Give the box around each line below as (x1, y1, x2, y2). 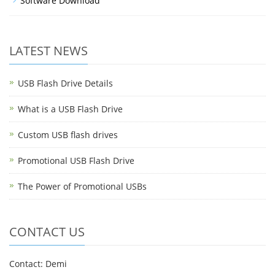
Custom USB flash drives (18, 129, 118, 141)
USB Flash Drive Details (18, 77, 113, 89)
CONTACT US (9, 223, 85, 240)
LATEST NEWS (9, 42, 88, 59)
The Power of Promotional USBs (18, 180, 147, 192)
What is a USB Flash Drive (18, 103, 123, 115)
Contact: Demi (9, 258, 67, 269)
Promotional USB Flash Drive (18, 155, 134, 166)
